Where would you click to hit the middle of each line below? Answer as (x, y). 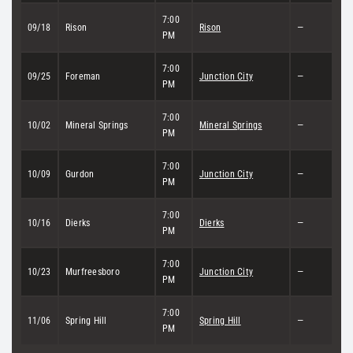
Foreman (83, 76)
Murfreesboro (93, 271)
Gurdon (80, 174)
